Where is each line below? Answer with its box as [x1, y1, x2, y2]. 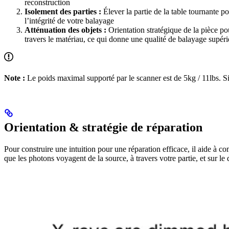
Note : [4, 73, 25, 82]
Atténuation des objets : [25, 25, 106, 34]
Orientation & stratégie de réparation [4, 120, 202, 134]
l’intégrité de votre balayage [25, 16, 114, 25]
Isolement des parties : [25, 7, 101, 16]
